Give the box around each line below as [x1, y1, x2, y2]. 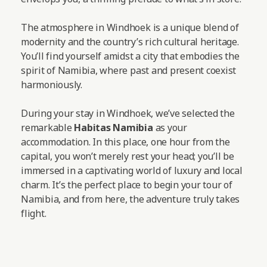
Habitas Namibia [74, 120, 153, 134]
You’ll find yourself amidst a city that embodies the [21, 49, 240, 63]
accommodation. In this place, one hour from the [21, 135, 230, 148]
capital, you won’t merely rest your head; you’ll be [21, 149, 234, 163]
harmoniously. [21, 77, 82, 91]
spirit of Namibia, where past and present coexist [21, 63, 237, 77]
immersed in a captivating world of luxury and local [21, 163, 243, 177]
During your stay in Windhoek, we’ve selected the [21, 106, 235, 120]
